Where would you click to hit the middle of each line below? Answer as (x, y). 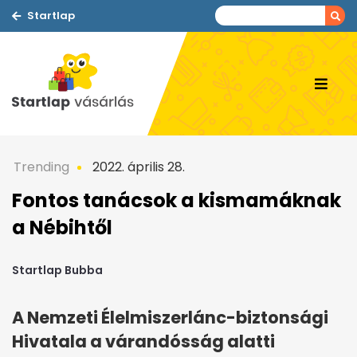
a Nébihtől (62, 228)
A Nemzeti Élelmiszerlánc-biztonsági (170, 318)
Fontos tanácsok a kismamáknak (177, 200)
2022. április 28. (137, 167)
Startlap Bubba (57, 271)
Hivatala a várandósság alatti (143, 342)
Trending (41, 167)
